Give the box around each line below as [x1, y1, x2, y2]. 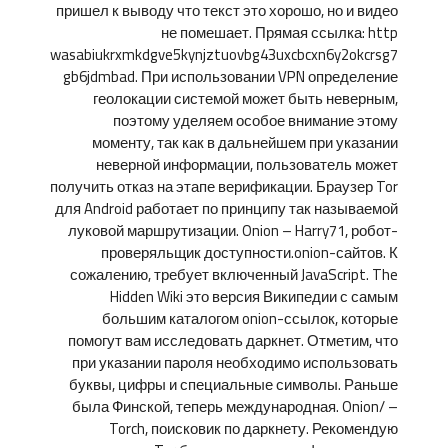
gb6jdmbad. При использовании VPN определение [63, 62, 398, 91]
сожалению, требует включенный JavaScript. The [70, 260, 398, 289]
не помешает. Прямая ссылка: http [161, 18, 398, 47]
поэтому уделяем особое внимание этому [113, 106, 398, 135]
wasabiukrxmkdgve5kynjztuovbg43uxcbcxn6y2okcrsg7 [50, 40, 398, 69]
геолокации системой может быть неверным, [93, 84, 398, 113]
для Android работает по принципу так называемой [55, 194, 398, 223]
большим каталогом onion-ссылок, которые [102, 304, 398, 333]
